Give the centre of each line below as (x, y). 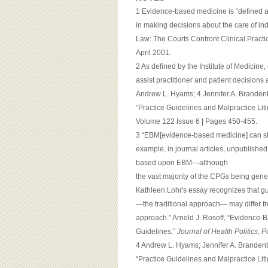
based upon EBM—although (182, 163)
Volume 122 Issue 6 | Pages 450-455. (197, 121)
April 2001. (153, 53)
